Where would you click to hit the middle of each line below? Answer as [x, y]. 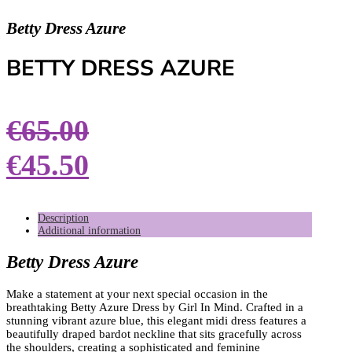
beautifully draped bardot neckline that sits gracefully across [154, 334]
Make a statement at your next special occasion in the [137, 293]
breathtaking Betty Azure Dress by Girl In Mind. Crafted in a [155, 307]
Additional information [89, 231]
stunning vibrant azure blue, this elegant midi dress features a [156, 320]
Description [63, 218]
